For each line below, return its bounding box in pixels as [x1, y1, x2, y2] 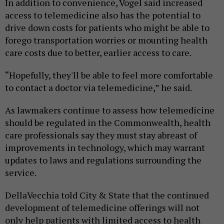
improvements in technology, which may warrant [5, 141, 205, 154]
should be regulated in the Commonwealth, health [5, 116, 210, 129]
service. [5, 166, 36, 179]
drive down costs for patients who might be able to [5, 21, 209, 34]
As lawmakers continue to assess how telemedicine [5, 104, 214, 116]
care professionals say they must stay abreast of [5, 129, 197, 141]
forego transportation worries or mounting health [5, 34, 207, 46]
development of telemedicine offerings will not [5, 201, 199, 214]
